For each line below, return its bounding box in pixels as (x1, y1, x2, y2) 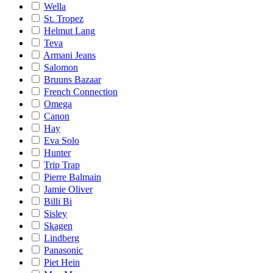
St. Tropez (44, 13, 83, 24)
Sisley (44, 208, 67, 219)
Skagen (44, 221, 73, 231)
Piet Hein (44, 257, 80, 268)
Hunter (44, 147, 71, 158)
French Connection (44, 87, 118, 97)
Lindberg (44, 233, 79, 243)
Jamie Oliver (44, 184, 93, 194)
